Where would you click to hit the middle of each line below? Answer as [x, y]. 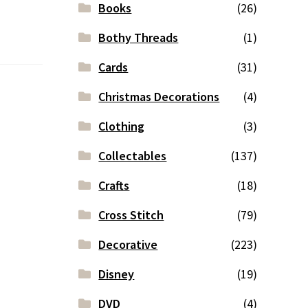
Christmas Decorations [159, 97]
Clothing [122, 126]
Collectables [133, 156]
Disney [117, 274]
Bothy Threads [139, 38]
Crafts [114, 186]
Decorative [128, 245]
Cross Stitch [131, 215]
